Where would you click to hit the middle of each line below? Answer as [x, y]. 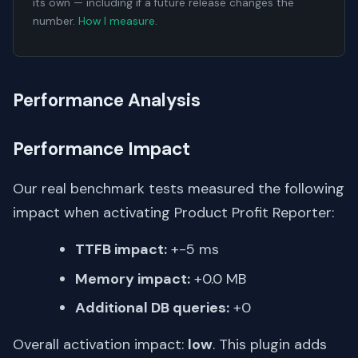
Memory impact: [133, 278]
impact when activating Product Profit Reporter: [173, 213]
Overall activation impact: [100, 344]
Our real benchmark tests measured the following [179, 189]
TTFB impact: [121, 250]
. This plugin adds [270, 344]
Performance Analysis [107, 101]
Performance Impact [101, 149]
